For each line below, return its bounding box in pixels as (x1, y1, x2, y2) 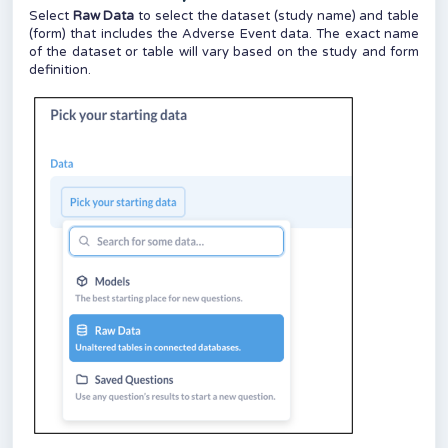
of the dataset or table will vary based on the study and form (29, 44, 419, 61)
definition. (29, 62, 91, 79)
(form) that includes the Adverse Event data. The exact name (29, 26, 419, 43)
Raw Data (72, 8, 135, 25)
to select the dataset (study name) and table (134, 8, 420, 25)
